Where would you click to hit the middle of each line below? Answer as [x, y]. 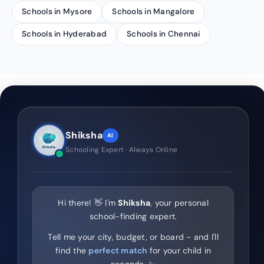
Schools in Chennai [164, 34]
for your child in [179, 250]
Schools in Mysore [57, 11]
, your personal [179, 203]
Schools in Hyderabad [64, 34]
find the [72, 250]
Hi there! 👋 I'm [88, 203]
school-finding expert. [133, 216]
